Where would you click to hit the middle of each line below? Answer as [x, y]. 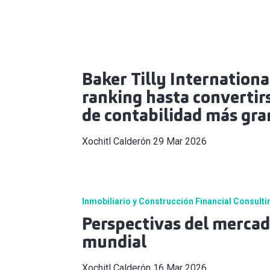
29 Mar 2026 [180, 141]
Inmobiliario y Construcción [138, 201]
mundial [114, 242]
